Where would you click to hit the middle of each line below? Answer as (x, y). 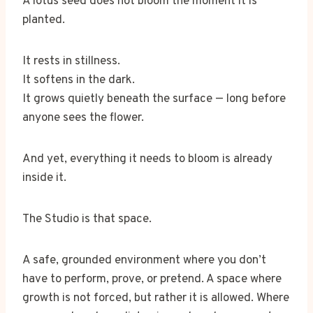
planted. (44, 20)
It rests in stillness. (71, 61)
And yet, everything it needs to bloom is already (147, 159)
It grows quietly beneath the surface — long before (154, 99)
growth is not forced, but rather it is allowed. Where (156, 298)
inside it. (44, 178)
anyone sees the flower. (83, 118)
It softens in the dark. (79, 80)
